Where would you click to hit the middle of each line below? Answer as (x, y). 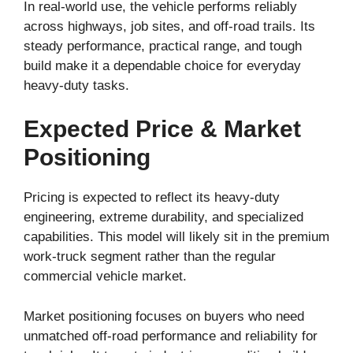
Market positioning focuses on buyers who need (164, 316)
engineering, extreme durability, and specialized (163, 217)
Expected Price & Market (162, 129)
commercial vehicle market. (105, 277)
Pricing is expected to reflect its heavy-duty (152, 198)
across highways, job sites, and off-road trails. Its (169, 26)
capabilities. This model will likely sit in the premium (176, 237)
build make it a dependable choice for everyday (162, 65)
